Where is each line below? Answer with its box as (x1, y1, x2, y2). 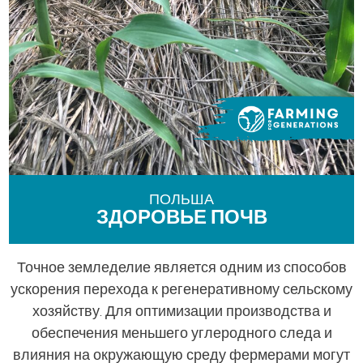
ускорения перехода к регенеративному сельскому (11, 280, 352, 299)
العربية (160, 11, 203, 23)
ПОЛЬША (149, 190, 214, 209)
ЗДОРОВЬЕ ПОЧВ (96, 204, 267, 230)
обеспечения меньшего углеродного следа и (31, 323, 332, 343)
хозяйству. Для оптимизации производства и (32, 301, 331, 321)
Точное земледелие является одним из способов (16, 258, 347, 277)
